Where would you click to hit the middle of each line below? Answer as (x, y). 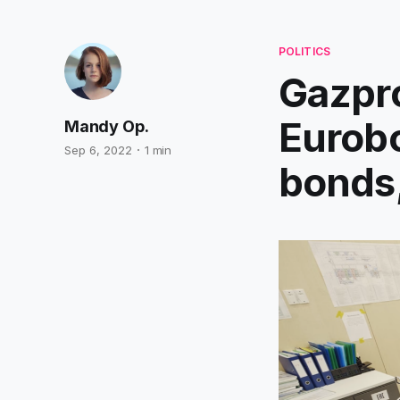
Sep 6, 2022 (98, 150)
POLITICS (304, 51)
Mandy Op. (107, 126)
